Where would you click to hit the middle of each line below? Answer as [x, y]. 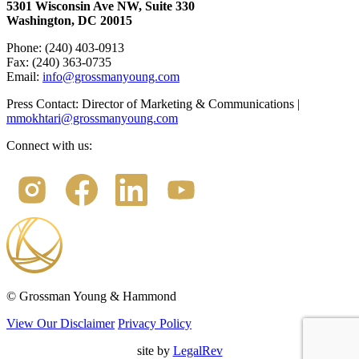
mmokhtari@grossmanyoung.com [92, 118]
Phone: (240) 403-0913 [65, 48]
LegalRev [198, 351]
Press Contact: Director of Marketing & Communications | [153, 104]
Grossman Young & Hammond [98, 296]
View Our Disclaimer [61, 323]
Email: [24, 77]
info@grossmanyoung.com [111, 77]
